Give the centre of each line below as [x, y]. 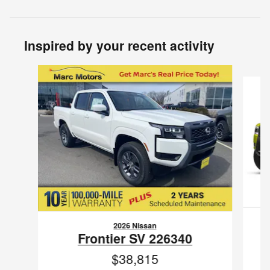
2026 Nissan [135, 225]
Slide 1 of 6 [30, 71]
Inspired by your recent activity [119, 46]
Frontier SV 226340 [135, 238]
